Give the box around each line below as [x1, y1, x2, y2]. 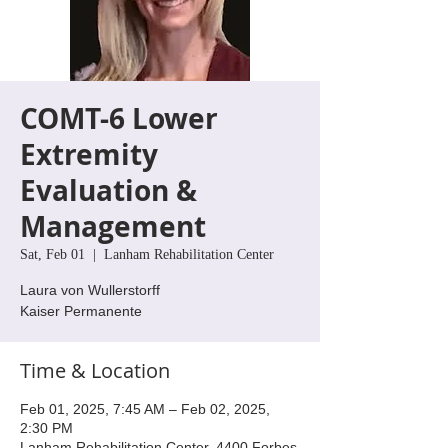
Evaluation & [20, 170, 197, 210]
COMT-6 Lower [20, 98, 218, 138]
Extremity [20, 134, 158, 174]
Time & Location [20, 356, 170, 384]
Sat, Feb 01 [20, 246, 85, 262]
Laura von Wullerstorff [20, 281, 160, 298]
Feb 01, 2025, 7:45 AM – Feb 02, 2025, [20, 400, 270, 417]
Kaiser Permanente [20, 302, 142, 319]
